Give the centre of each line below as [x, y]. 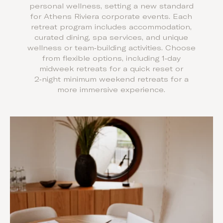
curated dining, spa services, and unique [111, 38]
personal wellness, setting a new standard [111, 6]
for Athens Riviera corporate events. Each [111, 17]
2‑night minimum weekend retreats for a [111, 79]
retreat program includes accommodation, [111, 27]
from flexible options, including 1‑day [111, 58]
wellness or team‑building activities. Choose [111, 48]
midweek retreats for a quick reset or [111, 69]
